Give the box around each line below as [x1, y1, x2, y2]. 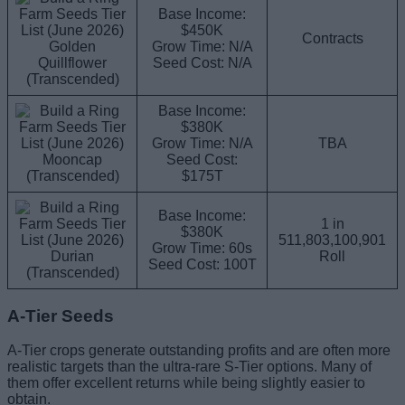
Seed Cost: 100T [147, 256, 257, 272]
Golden [49, 38, 96, 54]
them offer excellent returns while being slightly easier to [7, 375, 365, 391]
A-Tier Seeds [7, 306, 114, 325]
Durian [51, 248, 94, 264]
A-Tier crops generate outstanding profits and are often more [7, 343, 391, 359]
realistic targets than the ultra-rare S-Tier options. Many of [7, 359, 372, 375]
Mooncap [42, 151, 102, 167]
